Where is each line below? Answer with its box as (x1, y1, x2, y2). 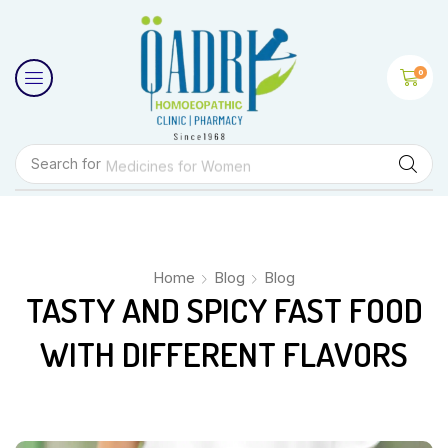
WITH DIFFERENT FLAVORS (40, 332, 408, 376)
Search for (30, 154, 101, 172)
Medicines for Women (105, 154, 251, 172)
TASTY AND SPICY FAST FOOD (25, 288, 423, 332)
